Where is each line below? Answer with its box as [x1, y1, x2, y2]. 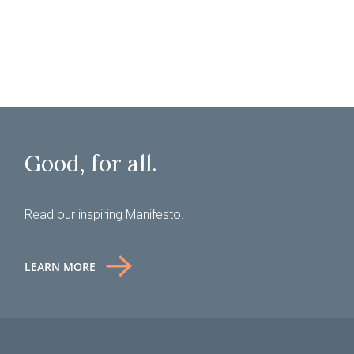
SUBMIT [97, 115, 152, 134]
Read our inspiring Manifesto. [24, 206, 185, 222]
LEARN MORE [24, 258, 96, 274]
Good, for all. [24, 149, 158, 178]
